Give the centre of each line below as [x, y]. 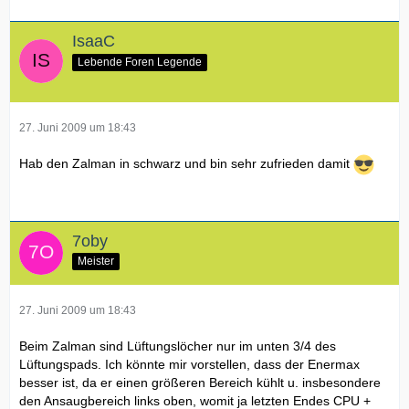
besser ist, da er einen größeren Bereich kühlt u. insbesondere [200, 382]
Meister [96, 262]
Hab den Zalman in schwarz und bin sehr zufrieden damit [186, 163]
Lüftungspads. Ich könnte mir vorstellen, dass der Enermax [189, 364]
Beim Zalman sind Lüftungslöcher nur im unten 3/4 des [178, 346]
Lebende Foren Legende [140, 62]
